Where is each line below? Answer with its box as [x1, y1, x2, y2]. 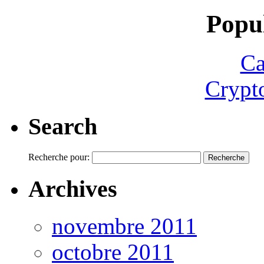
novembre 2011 [52, 214, 197, 239]
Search [28, 113, 97, 140]
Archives [28, 175, 117, 202]
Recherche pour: [28, 151, 90, 162]
